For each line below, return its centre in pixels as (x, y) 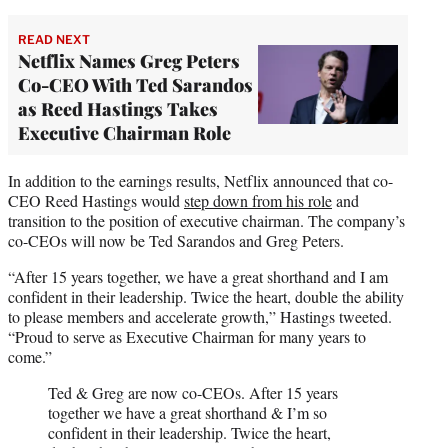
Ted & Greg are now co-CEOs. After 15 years (193, 392)
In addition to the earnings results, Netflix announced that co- (200, 180)
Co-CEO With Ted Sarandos (135, 84)
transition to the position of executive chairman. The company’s (206, 220)
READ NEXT (54, 39)
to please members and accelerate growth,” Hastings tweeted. (200, 316)
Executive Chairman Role (124, 132)
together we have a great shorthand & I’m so (187, 412)
